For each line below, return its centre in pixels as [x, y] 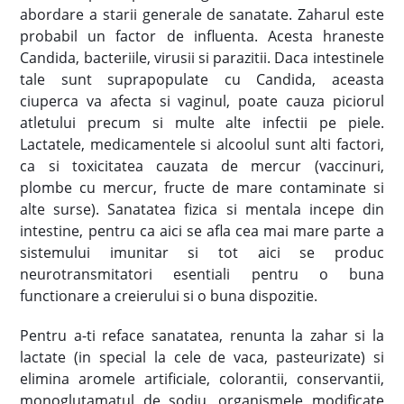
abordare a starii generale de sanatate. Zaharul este [202, 14]
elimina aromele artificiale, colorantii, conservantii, [202, 378]
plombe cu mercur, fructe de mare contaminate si [202, 187]
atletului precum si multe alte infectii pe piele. [202, 122]
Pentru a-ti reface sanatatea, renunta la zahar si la [202, 335]
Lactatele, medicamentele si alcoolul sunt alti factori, [202, 144]
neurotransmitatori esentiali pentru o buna [202, 274]
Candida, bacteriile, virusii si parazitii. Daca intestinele [202, 57]
